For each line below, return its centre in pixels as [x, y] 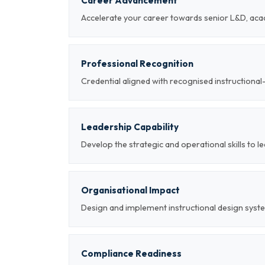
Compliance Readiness [131, 253]
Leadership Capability [130, 127]
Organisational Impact [130, 190]
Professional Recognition [137, 64]
